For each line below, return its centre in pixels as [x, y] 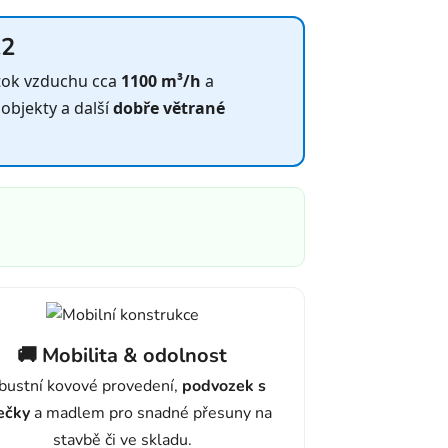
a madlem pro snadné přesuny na [150, 413]
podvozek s [224, 386]
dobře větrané [169, 108]
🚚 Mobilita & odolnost [122, 356]
